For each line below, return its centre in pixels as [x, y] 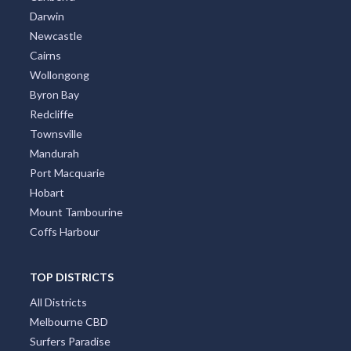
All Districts [58, 302]
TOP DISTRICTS [71, 277]
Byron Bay [54, 94]
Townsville [56, 133]
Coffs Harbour [64, 231]
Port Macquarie [67, 172]
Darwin [47, 16]
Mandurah [54, 153]
